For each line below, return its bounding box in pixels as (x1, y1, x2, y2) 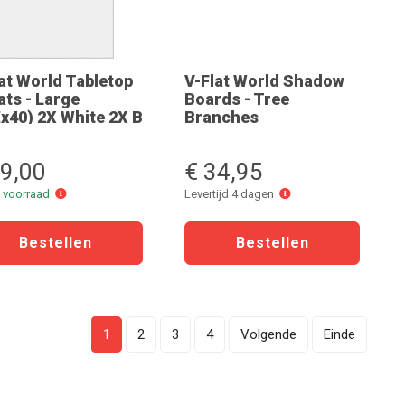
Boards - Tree (184, 89, 289, 108)
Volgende (240, 326, 297, 343)
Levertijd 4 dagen (184, 187, 279, 201)
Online (66, 186, 99, 200)
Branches (184, 108, 259, 127)
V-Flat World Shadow (184, 71, 344, 90)
